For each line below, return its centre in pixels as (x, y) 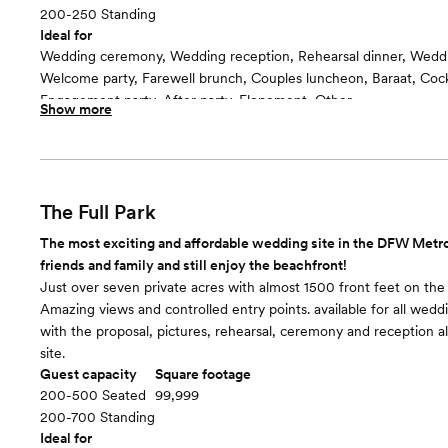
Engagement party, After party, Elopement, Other (196, 100)
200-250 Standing (98, 14)
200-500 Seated (93, 395)
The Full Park (98, 212)
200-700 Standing (97, 417)
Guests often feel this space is (136, 121)
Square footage (203, 374)
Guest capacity (88, 374)
